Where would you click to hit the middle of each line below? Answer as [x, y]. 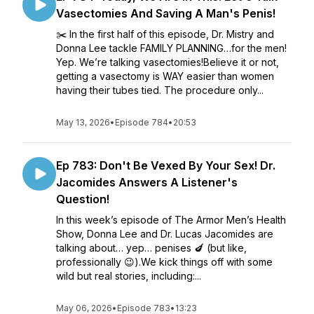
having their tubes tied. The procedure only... [160, 90]
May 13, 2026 [83, 122]
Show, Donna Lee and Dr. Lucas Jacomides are [165, 234]
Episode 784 [142, 122]
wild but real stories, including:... [129, 276]
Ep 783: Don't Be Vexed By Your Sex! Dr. [166, 165]
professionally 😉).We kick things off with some [164, 262]
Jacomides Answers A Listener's [147, 182]
